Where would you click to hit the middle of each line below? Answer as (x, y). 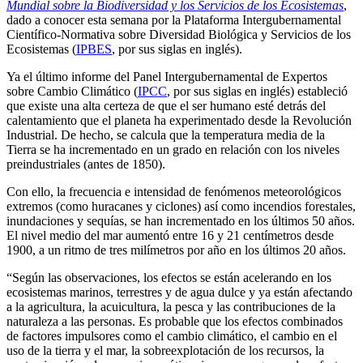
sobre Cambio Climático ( (72, 91)
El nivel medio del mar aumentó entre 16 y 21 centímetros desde (170, 235)
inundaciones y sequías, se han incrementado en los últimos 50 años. (181, 220)
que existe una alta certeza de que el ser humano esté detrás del (166, 105)
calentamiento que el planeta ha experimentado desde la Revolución (179, 120)
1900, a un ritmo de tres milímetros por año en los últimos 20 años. (176, 250)
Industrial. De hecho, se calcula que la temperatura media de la (166, 135)
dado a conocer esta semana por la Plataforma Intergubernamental (174, 19)
